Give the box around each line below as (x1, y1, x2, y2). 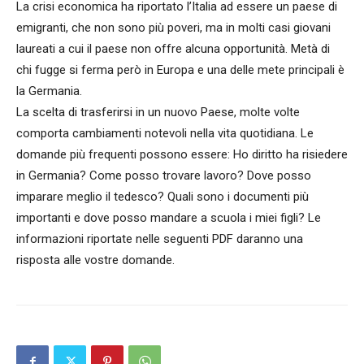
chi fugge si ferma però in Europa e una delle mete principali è (16, 63, 344, 77)
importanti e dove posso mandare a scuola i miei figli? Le (16, 210, 321, 225)
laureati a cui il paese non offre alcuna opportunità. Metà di (16, 41, 330, 56)
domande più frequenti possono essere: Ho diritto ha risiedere (16, 147, 348, 162)
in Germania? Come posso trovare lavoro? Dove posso (16, 168, 311, 183)
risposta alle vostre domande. (16, 253, 175, 267)
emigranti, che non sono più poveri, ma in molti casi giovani (16, 20, 331, 35)
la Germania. (16, 84, 82, 98)
